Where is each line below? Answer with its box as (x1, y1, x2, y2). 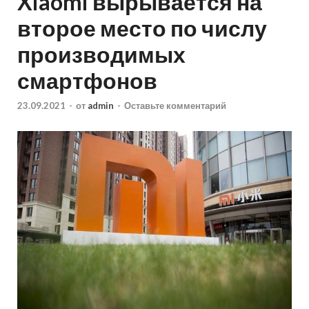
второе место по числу (17, 14, 267, 42)
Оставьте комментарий (124, 99, 226, 111)
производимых (17, 41, 186, 68)
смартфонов (17, 67, 157, 94)
